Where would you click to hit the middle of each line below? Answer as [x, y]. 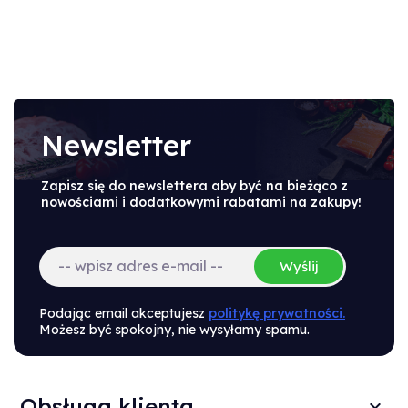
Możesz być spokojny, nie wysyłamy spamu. [174, 329]
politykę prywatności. [277, 313]
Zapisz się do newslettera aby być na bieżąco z [194, 185]
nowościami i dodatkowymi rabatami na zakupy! [201, 202]
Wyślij [299, 267]
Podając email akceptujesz [124, 313]
